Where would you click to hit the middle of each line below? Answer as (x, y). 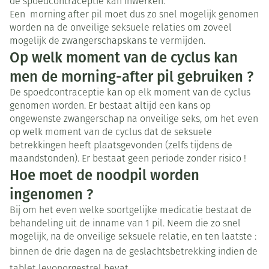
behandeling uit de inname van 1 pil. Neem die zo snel (125, 224)
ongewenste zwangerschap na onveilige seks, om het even (134, 120)
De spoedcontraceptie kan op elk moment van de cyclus (130, 93)
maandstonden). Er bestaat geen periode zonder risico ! (128, 159)
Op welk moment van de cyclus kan (124, 58)
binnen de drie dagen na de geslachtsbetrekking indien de (134, 252)
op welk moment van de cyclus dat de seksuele (111, 133)
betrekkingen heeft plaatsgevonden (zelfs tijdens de (121, 146)
